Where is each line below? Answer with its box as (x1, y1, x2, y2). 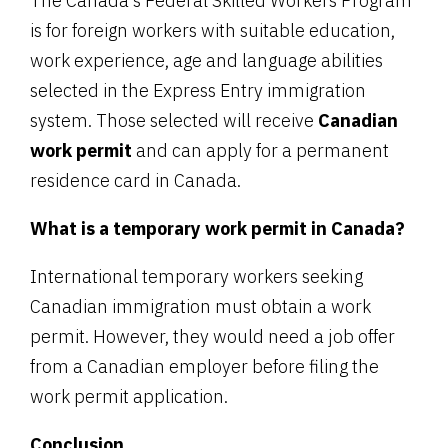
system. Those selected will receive (30, 108, 318, 132)
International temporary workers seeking (30, 264, 363, 288)
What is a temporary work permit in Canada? (30, 216, 405, 240)
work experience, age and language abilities (30, 48, 383, 72)
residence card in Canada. (30, 168, 245, 192)
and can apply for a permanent (132, 138, 389, 162)
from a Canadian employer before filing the (30, 354, 379, 378)
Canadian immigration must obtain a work (30, 294, 371, 318)
